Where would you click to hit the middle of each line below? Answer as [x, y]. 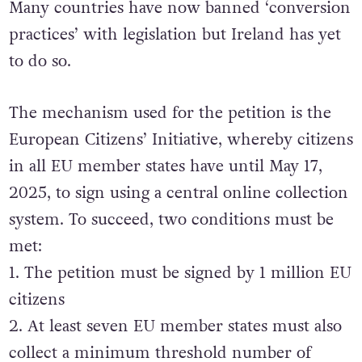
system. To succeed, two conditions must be [171, 219]
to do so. [42, 61]
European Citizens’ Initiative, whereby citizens [181, 139]
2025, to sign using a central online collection [178, 193]
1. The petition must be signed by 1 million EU [180, 273]
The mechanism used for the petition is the [170, 113]
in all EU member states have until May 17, [165, 166]
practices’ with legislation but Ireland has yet [175, 34]
